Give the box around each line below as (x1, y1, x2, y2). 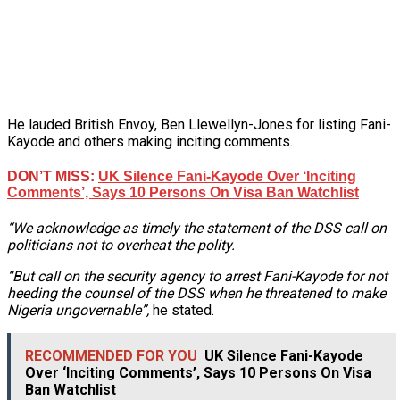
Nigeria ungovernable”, (7, 302, 149, 320)
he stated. (149, 302, 214, 320)
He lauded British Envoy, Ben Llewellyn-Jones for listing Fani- (7, 115, 391, 133)
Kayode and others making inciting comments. (7, 132, 293, 150)
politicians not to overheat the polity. (7, 237, 235, 254)
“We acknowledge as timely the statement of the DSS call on (7, 220, 387, 237)
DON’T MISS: (7, 169, 98, 185)
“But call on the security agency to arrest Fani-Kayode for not (7, 268, 387, 286)
